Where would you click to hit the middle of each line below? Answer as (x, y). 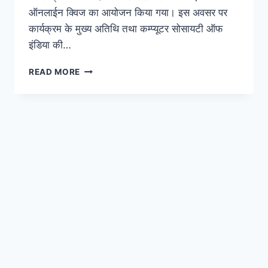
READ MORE (55, 72)
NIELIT (94, 94)
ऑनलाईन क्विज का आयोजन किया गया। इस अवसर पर (128, 13)
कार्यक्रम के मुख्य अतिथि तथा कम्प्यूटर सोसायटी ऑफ (126, 29)
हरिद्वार (90, 107)
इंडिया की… (50, 45)
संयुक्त (90, 132)
